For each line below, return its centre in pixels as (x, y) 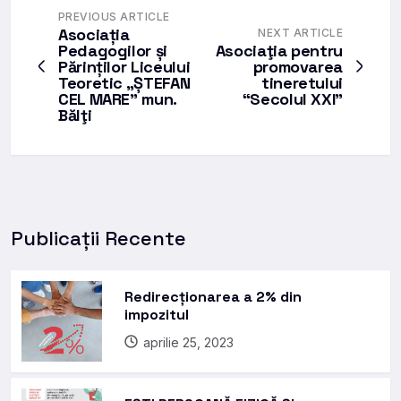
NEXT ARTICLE (300, 32)
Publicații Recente (98, 238)
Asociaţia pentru (279, 50)
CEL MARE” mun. (117, 98)
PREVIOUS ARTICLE (114, 16)
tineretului (302, 82)
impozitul (157, 314)
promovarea (298, 66)
